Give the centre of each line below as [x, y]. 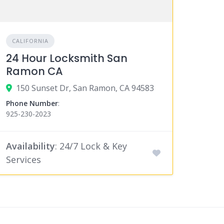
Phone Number [32, 103]
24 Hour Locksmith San [67, 58]
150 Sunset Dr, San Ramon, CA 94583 [85, 88]
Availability [31, 146]
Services [24, 160]
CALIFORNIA [30, 41]
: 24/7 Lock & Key [91, 146]
